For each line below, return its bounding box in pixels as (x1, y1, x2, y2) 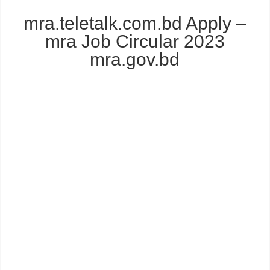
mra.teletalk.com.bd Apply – (23, 13, 246, 34)
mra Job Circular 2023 (45, 31, 225, 52)
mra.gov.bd (90, 49, 180, 70)
